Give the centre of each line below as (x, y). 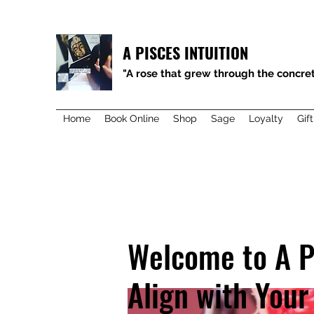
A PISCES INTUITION (185, 53)
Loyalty (266, 118)
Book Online (132, 118)
